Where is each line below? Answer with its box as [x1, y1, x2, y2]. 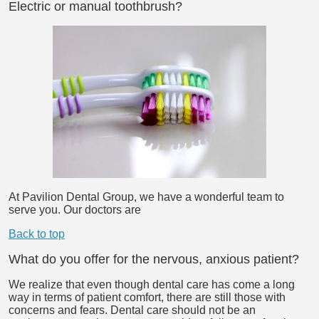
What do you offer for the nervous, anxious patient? [9, 251, 299, 266]
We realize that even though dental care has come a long [9, 278, 295, 291]
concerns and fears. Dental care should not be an [9, 303, 256, 316]
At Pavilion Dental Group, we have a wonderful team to [9, 190, 284, 203]
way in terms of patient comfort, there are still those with [9, 291, 286, 303]
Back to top [9, 227, 65, 240]
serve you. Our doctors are [9, 203, 141, 216]
